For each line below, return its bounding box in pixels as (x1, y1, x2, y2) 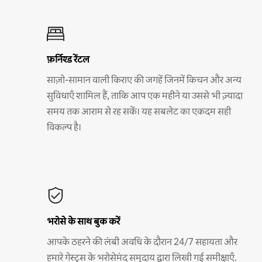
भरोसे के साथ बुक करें (47, 215, 120, 227)
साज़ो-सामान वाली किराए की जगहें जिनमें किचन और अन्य (47, 73, 242, 86)
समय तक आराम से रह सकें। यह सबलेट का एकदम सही (47, 105, 231, 118)
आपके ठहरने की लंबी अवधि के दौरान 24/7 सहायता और (47, 235, 237, 248)
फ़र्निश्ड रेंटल (47, 53, 89, 65)
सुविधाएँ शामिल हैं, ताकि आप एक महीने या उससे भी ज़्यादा (47, 89, 243, 102)
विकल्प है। (47, 120, 81, 133)
